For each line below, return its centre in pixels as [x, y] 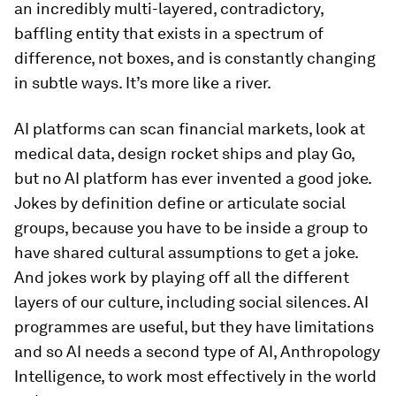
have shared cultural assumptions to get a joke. [186, 252]
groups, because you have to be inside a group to [191, 227]
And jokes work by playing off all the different [182, 277]
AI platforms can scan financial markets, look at [190, 128]
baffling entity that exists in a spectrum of [169, 33]
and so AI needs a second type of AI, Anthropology [197, 351]
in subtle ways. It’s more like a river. [143, 82]
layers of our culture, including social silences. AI [191, 301]
